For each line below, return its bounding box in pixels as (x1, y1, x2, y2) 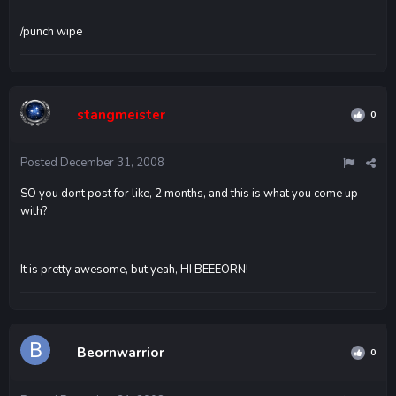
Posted (20, 154, 60, 171)
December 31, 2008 (60, 154, 164, 171)
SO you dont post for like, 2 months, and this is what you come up (20, 185, 358, 202)
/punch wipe (20, 23, 82, 40)
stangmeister (77, 105, 165, 124)
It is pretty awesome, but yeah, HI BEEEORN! (20, 261, 248, 278)
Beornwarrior (77, 343, 164, 362)
